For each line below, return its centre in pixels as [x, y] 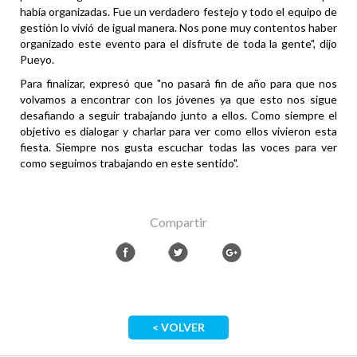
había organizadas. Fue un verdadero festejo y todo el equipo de [178, 12]
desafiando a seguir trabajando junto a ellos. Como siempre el [178, 116]
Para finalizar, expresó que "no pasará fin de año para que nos [178, 84]
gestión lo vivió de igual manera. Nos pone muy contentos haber [178, 28]
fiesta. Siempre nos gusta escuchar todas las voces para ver [178, 147]
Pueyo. [37, 60]
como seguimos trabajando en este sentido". [129, 163]
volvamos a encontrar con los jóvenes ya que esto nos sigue [178, 100]
